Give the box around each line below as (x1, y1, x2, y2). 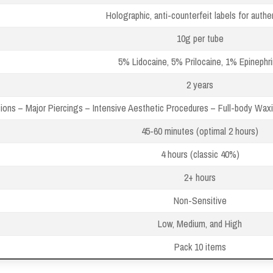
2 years (186, 77, 213, 91)
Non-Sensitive (173, 193, 227, 207)
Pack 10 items (174, 239, 226, 253)
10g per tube (176, 31, 224, 45)
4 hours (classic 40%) (160, 147, 239, 161)
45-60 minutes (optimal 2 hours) (141, 124, 258, 138)
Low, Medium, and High (158, 216, 242, 230)
